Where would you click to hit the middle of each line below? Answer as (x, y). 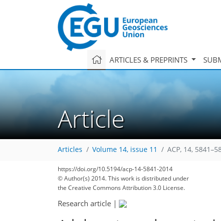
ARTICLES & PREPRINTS (149, 59)
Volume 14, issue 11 (125, 150)
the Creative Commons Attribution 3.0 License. (121, 188)
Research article (84, 203)
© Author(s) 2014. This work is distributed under (123, 178)
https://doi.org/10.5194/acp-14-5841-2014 (115, 169)
